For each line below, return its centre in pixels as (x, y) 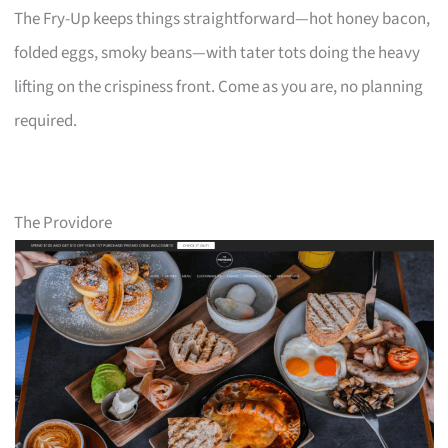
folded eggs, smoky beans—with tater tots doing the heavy (217, 52)
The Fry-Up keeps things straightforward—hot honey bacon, (222, 18)
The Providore (63, 222)
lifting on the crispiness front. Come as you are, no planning (219, 86)
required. (46, 120)
